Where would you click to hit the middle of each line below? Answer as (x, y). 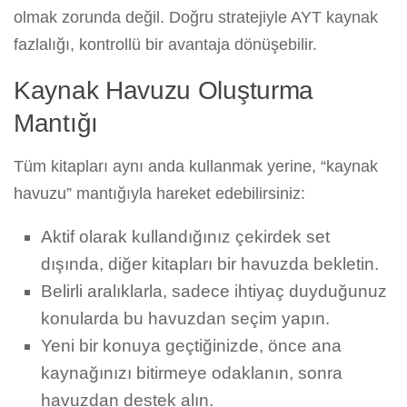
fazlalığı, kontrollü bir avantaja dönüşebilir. (165, 45)
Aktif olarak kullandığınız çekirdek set (185, 237)
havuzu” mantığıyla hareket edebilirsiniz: (159, 194)
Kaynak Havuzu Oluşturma (164, 91)
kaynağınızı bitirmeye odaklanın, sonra (192, 373)
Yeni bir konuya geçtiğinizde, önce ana (191, 346)
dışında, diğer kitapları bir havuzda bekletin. (210, 264)
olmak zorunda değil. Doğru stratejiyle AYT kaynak (196, 18)
